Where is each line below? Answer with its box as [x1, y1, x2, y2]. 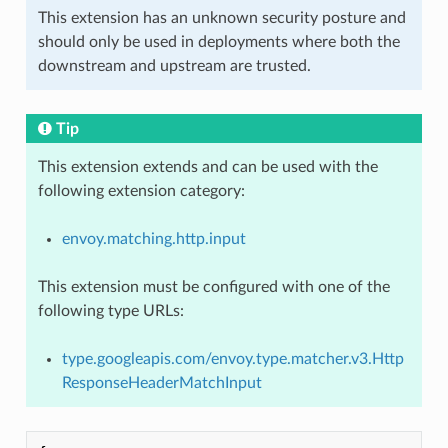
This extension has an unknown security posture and [37, 9, 406, 26]
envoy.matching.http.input [61, 230, 246, 247]
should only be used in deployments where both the [37, 33, 400, 50]
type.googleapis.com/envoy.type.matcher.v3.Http [61, 350, 404, 367]
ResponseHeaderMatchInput [61, 374, 262, 391]
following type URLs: [37, 302, 184, 319]
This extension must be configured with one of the [37, 278, 390, 295]
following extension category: [37, 182, 245, 199]
